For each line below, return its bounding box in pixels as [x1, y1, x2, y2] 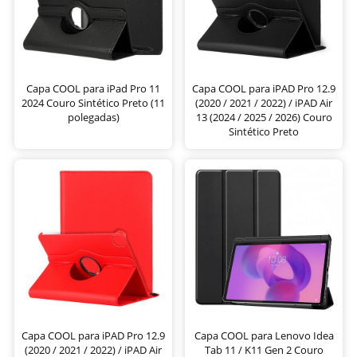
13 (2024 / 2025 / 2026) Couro [195, 109, 332, 124]
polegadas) [67, 109, 120, 124]
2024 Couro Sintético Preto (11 [22, 95, 165, 110]
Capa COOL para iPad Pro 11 [26, 80, 160, 96]
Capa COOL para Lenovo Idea [194, 328, 334, 343]
